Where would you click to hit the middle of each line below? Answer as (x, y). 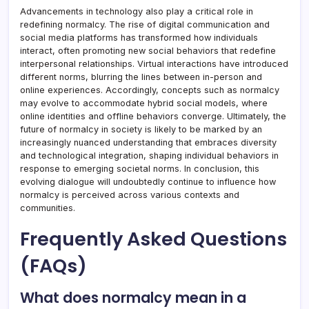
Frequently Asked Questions (153, 239)
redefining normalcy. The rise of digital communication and (145, 25)
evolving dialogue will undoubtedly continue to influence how (148, 182)
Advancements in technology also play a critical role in (137, 12)
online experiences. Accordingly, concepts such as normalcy (150, 90)
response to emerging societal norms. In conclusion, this (140, 169)
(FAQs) (53, 266)
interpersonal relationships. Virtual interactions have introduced (154, 64)
